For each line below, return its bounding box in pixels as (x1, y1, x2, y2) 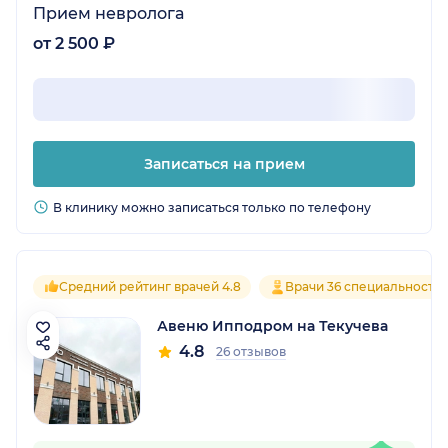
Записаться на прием (143, 154, 305, 173)
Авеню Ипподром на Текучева (157, 316, 388, 335)
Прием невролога (33, 3, 184, 23)
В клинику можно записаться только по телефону (53, 199, 371, 215)
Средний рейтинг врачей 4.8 (59, 278, 241, 294)
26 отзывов (216, 343, 286, 359)
